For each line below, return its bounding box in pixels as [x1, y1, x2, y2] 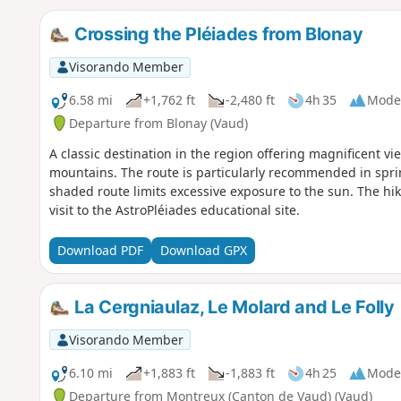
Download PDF [56, 242, 143, 260]
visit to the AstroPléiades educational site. [48, 200, 300, 218]
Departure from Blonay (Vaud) [68, 114, 248, 132]
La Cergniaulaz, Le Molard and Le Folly [70, 295, 395, 318]
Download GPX [159, 242, 247, 260]
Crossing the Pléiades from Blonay [70, 22, 363, 45]
